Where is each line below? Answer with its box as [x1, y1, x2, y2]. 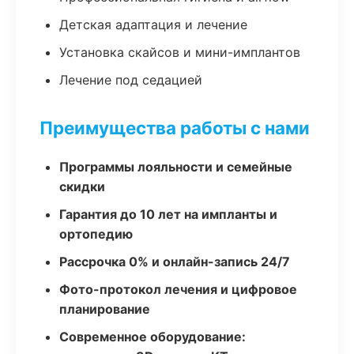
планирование [59, 301, 150, 317]
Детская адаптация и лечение [59, 17, 247, 32]
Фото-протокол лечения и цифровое [59, 281, 297, 297]
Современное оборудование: [59, 329, 246, 345]
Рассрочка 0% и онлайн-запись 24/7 [59, 254, 290, 269]
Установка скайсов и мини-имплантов [59, 44, 300, 60]
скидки [59, 179, 105, 194]
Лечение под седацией [59, 72, 202, 88]
